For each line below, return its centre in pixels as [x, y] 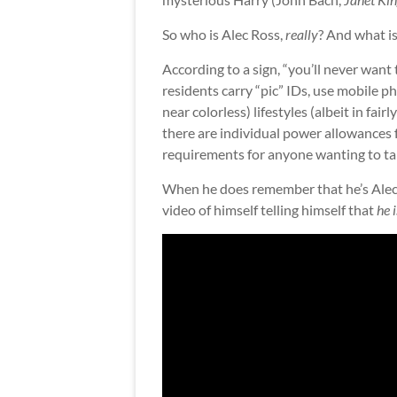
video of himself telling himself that [269, 210]
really [302, 35]
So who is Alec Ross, [224, 35]
